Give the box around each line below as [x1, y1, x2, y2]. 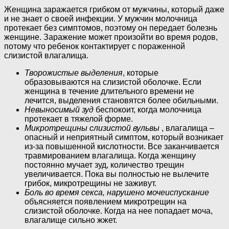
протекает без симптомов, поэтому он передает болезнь [4, 24, 217, 33]
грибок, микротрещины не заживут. [25, 179, 156, 188]
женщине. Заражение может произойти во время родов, [4, 33, 218, 42]
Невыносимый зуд [25, 105, 94, 114]
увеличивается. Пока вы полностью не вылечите [25, 170, 209, 179]
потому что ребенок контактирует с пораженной [4, 42, 185, 51]
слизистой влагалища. [4, 51, 88, 60]
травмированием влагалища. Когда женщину [25, 151, 196, 161]
